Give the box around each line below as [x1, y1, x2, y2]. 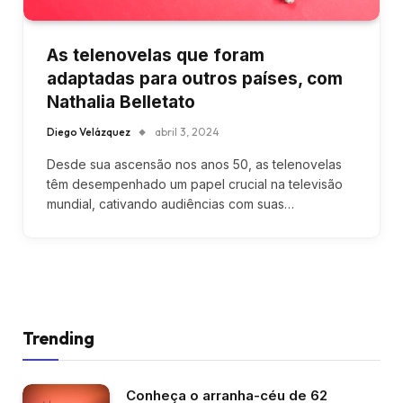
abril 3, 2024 [155, 124, 219, 139]
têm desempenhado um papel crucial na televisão [47, 175, 343, 192]
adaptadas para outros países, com [47, 67, 343, 89]
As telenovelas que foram [47, 44, 264, 66]
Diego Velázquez [47, 124, 130, 139]
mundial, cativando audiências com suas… [47, 195, 294, 211]
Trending [22, 327, 94, 349]
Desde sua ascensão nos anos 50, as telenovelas [47, 156, 342, 172]
